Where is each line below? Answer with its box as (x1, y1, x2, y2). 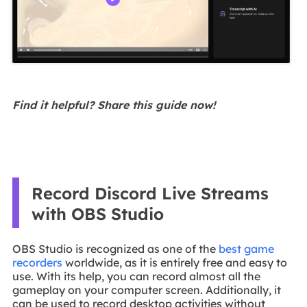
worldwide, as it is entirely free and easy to (62, 256, 287, 270)
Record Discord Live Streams (31, 182, 269, 204)
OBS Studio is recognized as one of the (12, 242, 219, 256)
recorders (12, 256, 62, 270)
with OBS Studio (31, 203, 164, 224)
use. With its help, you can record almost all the (12, 269, 260, 284)
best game (218, 242, 274, 256)
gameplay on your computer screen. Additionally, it (12, 283, 281, 297)
